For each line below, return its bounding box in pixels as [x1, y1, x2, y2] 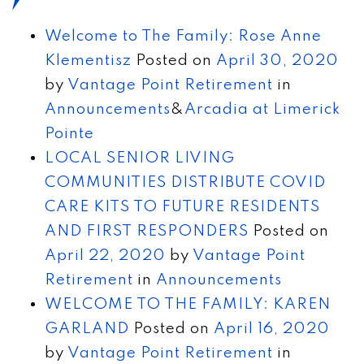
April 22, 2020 [45, 247, 166, 263]
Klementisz [45, 52, 132, 68]
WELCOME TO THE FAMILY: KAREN [45, 296, 331, 312]
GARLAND [45, 320, 129, 336]
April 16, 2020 [214, 320, 330, 336]
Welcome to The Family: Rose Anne [45, 28, 322, 44]
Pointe [45, 125, 94, 141]
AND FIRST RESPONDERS [45, 223, 249, 239]
